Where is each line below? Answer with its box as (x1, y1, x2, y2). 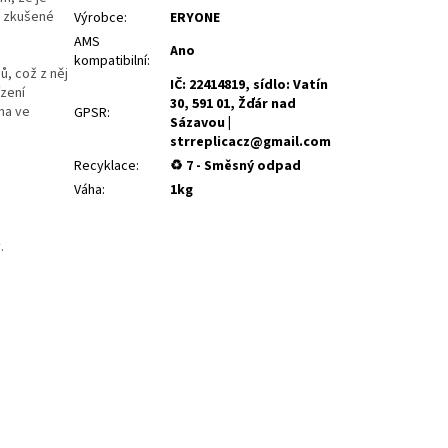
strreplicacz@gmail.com (170, 132, 332, 153)
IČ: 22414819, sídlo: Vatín (170, 75, 329, 96)
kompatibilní (74, 51, 148, 72)
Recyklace (74, 156, 137, 177)
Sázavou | (170, 113, 232, 134)
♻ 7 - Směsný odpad (170, 156, 302, 177)
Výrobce (74, 8, 125, 29)
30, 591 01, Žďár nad (170, 94, 297, 115)
